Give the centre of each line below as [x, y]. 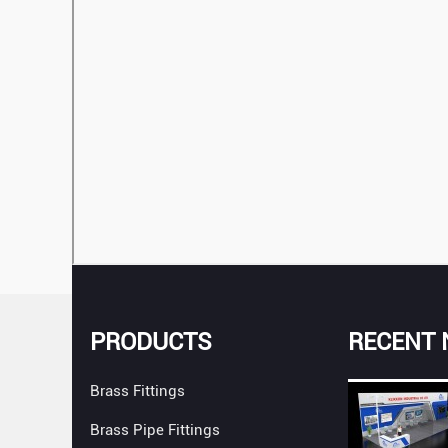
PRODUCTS [151, 342]
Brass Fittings [137, 391]
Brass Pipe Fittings [155, 430]
